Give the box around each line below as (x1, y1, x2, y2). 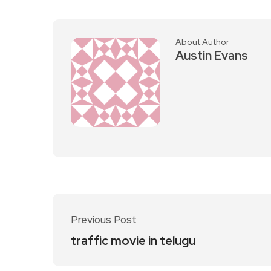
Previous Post (71, 213, 137, 226)
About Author (175, 36, 229, 47)
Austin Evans (175, 48, 248, 64)
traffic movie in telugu (71, 233, 195, 249)
